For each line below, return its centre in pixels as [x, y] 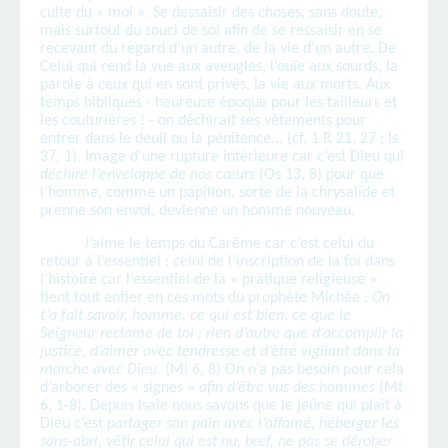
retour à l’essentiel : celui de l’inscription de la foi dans [217, 262]
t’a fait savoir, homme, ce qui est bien [162, 316]
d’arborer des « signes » [119, 388]
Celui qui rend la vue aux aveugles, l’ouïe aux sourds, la [219, 67]
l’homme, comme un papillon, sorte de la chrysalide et [217, 193]
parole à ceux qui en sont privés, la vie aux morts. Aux [215, 85]
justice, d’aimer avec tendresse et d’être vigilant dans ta [220, 352]
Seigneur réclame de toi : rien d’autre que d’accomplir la [221, 334]
